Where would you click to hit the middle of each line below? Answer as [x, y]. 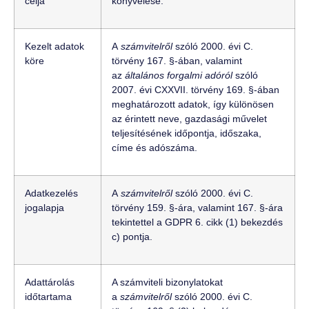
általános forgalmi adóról [179, 75]
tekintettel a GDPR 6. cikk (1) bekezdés [197, 222]
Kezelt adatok [54, 46]
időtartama [48, 296]
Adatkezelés [51, 193]
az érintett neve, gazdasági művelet [189, 118]
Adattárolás [50, 282]
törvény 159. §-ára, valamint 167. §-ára [197, 207]
